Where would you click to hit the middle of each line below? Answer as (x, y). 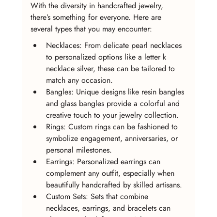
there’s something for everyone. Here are (97, 17)
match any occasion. (79, 80)
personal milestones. (79, 150)
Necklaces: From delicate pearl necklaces (115, 45)
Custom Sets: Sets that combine (98, 196)
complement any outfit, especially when (111, 173)
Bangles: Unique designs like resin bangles (116, 92)
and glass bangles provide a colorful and (114, 103)
